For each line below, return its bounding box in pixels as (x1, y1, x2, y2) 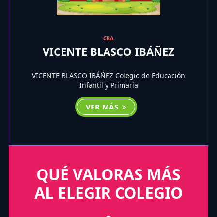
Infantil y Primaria (79, 80, 138, 90)
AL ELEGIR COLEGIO (34, 182, 183, 203)
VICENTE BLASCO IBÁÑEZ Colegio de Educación (32, 71, 185, 80)
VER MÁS (85, 102, 121, 112)
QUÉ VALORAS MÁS (36, 164, 181, 185)
